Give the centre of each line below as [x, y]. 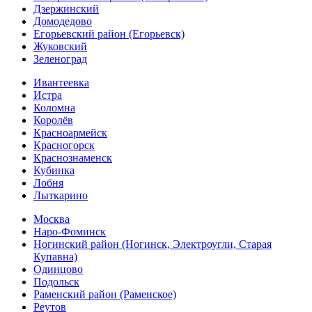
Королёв [53, 120]
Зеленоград [60, 59]
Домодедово [63, 22]
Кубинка [54, 171]
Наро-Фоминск [70, 232]
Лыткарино [61, 196]
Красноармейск [70, 133]
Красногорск [64, 146]
